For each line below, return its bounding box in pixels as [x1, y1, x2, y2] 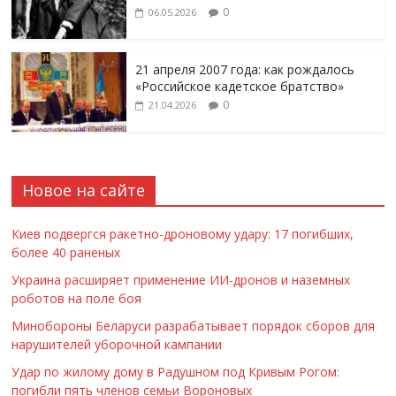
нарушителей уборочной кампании [11, 335, 223, 353]
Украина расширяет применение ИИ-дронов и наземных [11, 270, 351, 288]
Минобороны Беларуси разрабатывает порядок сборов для [11, 316, 376, 334]
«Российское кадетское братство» [135, 77, 345, 95]
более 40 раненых [11, 243, 121, 261]
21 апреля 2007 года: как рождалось [135, 60, 355, 78]
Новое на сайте [22, 179, 146, 201]
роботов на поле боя [11, 289, 142, 307]
